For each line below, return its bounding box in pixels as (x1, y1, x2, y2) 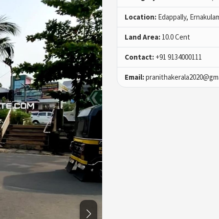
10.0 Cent (160, 32, 190, 42)
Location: (125, 12, 156, 22)
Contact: (125, 52, 154, 62)
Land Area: (125, 32, 160, 42)
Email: (125, 72, 144, 82)
